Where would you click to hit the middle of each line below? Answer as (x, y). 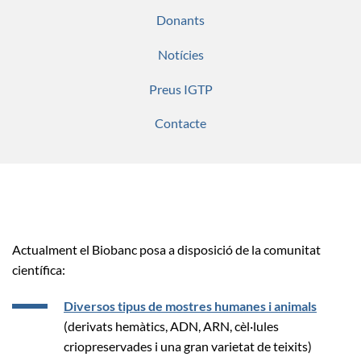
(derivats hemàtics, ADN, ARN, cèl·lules (171, 326)
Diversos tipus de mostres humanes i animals (190, 305)
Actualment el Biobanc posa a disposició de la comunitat (166, 249)
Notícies (180, 54)
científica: (39, 269)
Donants (180, 20)
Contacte (180, 123)
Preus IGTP (180, 89)
